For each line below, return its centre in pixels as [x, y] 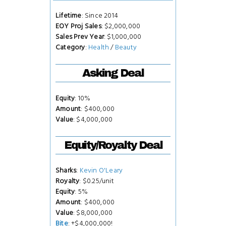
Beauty [126, 47]
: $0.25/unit [97, 181]
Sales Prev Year [80, 37]
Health [99, 47]
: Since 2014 [100, 15]
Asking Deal [113, 73]
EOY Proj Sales [78, 26]
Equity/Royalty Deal [113, 145]
